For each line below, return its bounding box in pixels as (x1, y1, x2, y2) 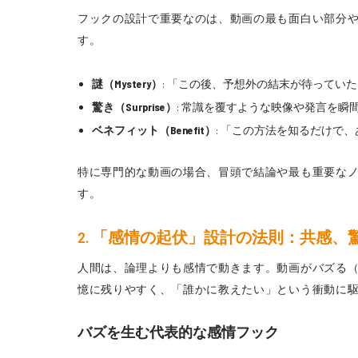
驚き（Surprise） (91, 100, 177, 114)
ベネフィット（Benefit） (91, 123, 216, 137)
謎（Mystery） (91, 77, 162, 91)
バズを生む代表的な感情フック (78, 323, 279, 341)
